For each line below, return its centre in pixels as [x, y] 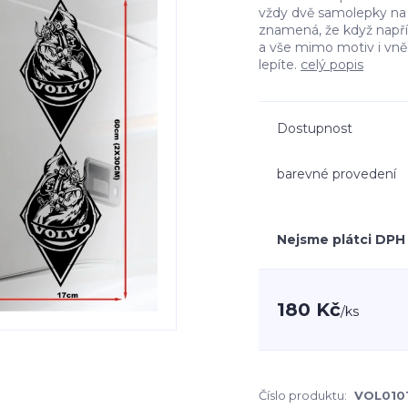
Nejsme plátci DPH [341, 240]
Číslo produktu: [303, 395]
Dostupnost [315, 128]
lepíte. [280, 65]
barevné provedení [337, 173]
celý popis [332, 65]
